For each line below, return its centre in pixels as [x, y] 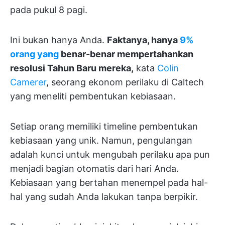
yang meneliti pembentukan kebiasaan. [93, 96]
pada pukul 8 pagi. [49, 10]
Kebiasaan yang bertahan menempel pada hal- [109, 183]
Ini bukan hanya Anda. [59, 40]
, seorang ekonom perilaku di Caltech [125, 82]
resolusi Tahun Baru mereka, [72, 68]
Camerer [28, 82]
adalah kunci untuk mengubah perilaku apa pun [110, 154]
